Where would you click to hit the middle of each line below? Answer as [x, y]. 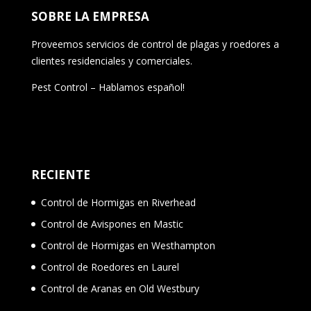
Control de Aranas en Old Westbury [120, 289]
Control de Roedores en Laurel [110, 267]
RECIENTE [60, 175]
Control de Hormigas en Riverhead [118, 203]
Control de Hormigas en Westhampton [128, 246]
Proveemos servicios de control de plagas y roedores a [155, 44]
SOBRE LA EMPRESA [90, 16]
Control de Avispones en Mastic [112, 224]
